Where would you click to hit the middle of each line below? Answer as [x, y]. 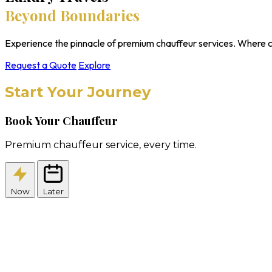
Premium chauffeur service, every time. [101, 145]
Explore [94, 65]
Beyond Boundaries [72, 15]
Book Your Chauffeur [61, 120]
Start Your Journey [78, 92]
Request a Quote [41, 65]
